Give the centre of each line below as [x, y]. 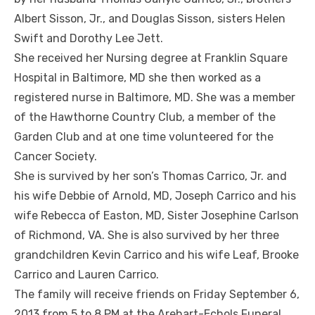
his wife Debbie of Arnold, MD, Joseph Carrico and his [155, 196]
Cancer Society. [56, 157]
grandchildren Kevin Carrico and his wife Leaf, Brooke [156, 255]
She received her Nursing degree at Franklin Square [151, 58]
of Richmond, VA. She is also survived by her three [147, 236]
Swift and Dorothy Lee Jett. [89, 39]
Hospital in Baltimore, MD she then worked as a [137, 78]
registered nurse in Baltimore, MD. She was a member [155, 98]
